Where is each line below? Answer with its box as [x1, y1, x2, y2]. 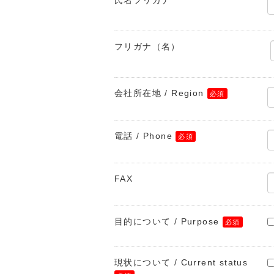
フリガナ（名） [114, 42, 180, 51]
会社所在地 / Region [114, 88, 204, 98]
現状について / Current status [114, 257, 248, 267]
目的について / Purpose [114, 217, 220, 226]
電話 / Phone [114, 131, 172, 141]
